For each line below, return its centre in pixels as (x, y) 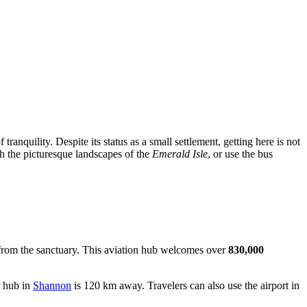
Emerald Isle (180, 153)
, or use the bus (240, 153)
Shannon (52, 285)
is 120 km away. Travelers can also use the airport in (185, 285)
